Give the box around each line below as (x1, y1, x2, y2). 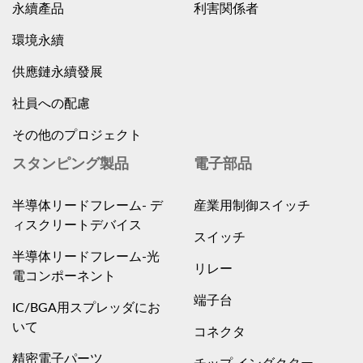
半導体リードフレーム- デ (12, 199, 163, 213)
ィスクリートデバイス (12, 219, 142, 233)
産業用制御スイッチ (194, 199, 310, 213)
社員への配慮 (12, 97, 90, 111)
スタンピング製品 (12, 157, 129, 173)
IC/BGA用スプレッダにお (12, 301, 160, 315)
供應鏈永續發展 (12, 66, 103, 79)
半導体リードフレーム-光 (12, 250, 160, 264)
